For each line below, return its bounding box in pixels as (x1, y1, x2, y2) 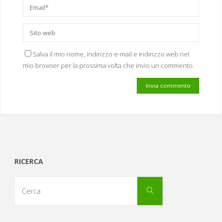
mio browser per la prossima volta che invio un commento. (22, 61, 194, 70)
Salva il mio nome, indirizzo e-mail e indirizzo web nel (32, 50, 189, 59)
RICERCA (14, 157, 43, 166)
